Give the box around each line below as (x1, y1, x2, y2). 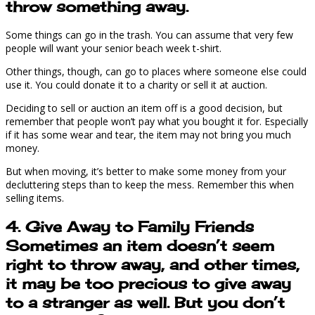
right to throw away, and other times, (6, 255, 300, 274)
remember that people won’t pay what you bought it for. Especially (6, 115, 308, 129)
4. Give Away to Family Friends (6, 217, 254, 236)
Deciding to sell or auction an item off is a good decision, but (6, 101, 283, 115)
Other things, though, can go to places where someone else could (6, 65, 307, 79)
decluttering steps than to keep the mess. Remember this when (6, 178, 294, 192)
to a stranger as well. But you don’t (6, 292, 285, 311)
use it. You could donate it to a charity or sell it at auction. (6, 78, 267, 92)
